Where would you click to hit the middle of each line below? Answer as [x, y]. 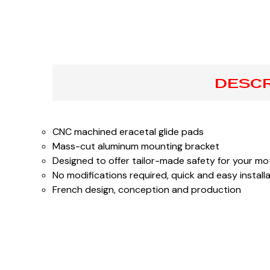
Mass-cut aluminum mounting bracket [136, 146]
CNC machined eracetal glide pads [128, 132]
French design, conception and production [147, 190]
